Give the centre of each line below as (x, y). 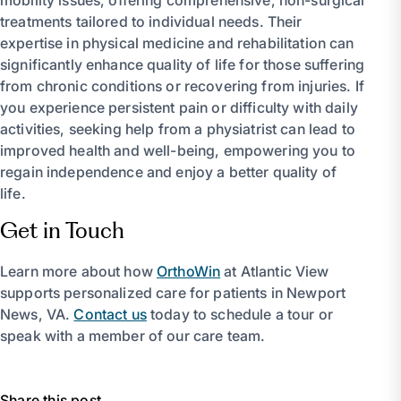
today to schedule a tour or (239, 314)
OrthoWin (189, 271)
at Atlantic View (275, 271)
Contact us (110, 314)
